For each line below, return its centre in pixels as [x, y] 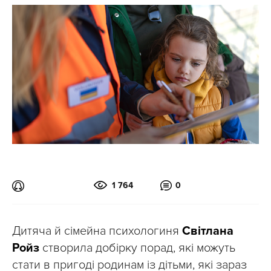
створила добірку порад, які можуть [137, 248]
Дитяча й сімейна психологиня [97, 231]
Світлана [208, 231]
